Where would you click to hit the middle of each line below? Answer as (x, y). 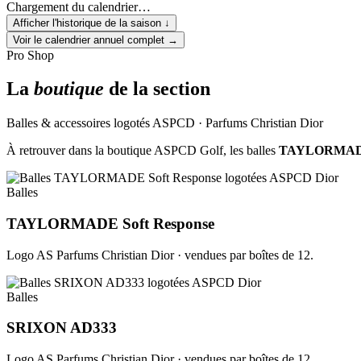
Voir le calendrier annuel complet (89, 39)
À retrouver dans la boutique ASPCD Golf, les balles (143, 151)
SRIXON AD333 (62, 328)
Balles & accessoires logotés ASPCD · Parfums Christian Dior (165, 123)
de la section (157, 89)
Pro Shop (30, 55)
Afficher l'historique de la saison (87, 23)
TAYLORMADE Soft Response (110, 224)
